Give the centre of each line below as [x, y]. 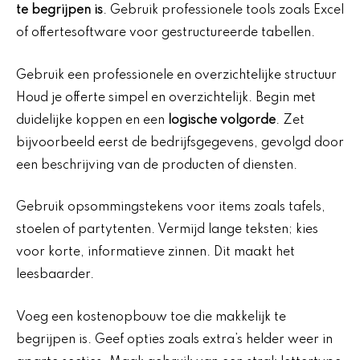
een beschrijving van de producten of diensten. [157, 165]
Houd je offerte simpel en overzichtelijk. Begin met [166, 98]
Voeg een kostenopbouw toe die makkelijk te [151, 317]
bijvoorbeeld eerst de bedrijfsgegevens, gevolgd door [180, 143]
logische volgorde [222, 120]
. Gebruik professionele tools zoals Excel [223, 11]
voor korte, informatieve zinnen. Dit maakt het [155, 253]
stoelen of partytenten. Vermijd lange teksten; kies [167, 230]
